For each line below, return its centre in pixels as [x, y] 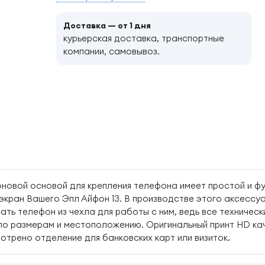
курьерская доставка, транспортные [144, 38]
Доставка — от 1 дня [107, 25]
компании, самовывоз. [112, 51]
